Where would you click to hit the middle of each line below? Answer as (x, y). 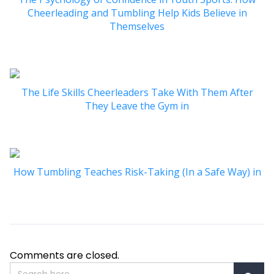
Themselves (137, 26)
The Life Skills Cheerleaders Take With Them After (137, 92)
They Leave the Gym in (137, 106)
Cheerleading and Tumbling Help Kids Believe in (137, 13)
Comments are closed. (65, 255)
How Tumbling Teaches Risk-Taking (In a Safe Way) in (137, 172)
